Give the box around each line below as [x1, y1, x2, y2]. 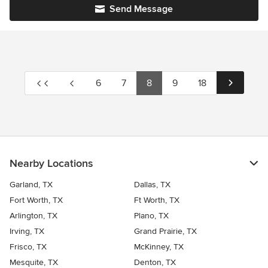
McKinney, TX [134, 242, 184, 252]
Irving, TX [10, 226, 44, 237]
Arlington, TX [10, 211, 57, 221]
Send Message [109, 3, 173, 16]
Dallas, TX [134, 179, 170, 190]
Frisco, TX [10, 242, 47, 252]
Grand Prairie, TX [134, 226, 197, 237]
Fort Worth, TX [10, 195, 63, 206]
